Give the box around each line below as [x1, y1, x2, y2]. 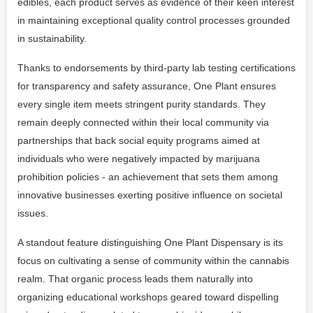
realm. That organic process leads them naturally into [17, 273, 253, 284]
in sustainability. [17, 33, 87, 44]
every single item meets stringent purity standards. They [17, 99, 265, 110]
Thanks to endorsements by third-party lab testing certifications [17, 62, 296, 73]
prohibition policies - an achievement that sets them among [17, 171, 278, 182]
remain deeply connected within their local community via [17, 117, 269, 128]
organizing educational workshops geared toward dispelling [17, 291, 279, 303]
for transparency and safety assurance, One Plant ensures [17, 80, 276, 92]
